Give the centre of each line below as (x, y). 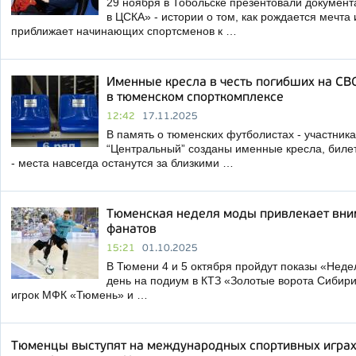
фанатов (132, 230)
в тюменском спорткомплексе (195, 98)
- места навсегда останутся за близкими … (122, 163)
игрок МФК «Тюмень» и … (79, 295)
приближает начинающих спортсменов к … (124, 31)
